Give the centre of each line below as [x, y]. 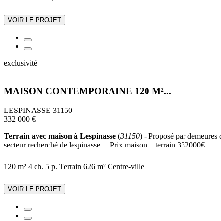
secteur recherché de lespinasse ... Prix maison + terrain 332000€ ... [108, 145]
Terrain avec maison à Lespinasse [60, 136]
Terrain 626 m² [82, 166]
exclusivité [20, 63]
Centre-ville [126, 166]
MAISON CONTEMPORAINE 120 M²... [88, 91]
